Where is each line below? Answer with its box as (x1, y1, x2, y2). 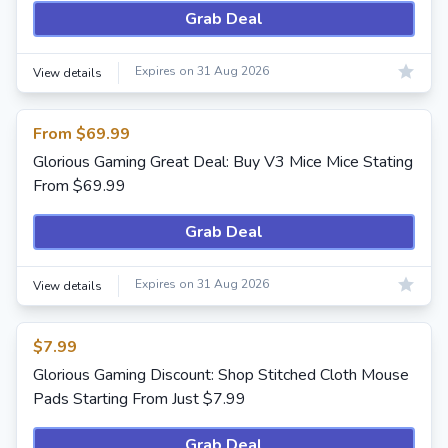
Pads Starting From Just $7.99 (33, 388, 246, 410)
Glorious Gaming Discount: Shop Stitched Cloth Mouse (33, 364, 409, 386)
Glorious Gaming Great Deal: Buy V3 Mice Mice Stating (33, 151, 413, 173)
